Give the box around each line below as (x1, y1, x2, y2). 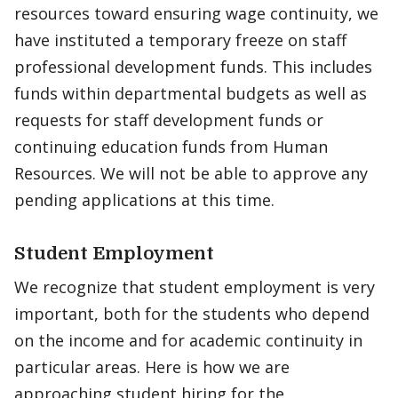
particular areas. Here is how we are (14, 356, 290, 378)
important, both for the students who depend (14, 303, 370, 324)
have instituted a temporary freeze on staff (14, 29, 346, 51)
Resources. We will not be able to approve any (14, 163, 368, 184)
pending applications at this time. (14, 189, 275, 211)
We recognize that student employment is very (14, 276, 375, 298)
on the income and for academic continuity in (14, 330, 362, 351)
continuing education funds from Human (14, 136, 328, 157)
